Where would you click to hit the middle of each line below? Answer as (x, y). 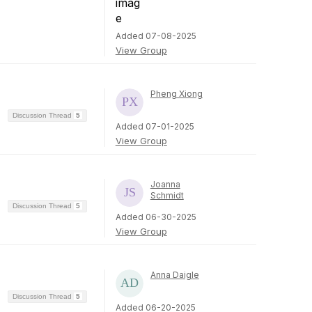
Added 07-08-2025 (156, 36)
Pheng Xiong (176, 94)
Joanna (165, 184)
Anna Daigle (174, 275)
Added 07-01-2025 (155, 126)
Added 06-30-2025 (156, 217)
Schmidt (167, 195)
